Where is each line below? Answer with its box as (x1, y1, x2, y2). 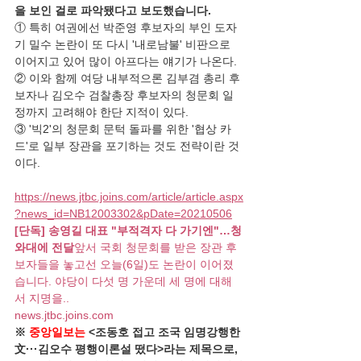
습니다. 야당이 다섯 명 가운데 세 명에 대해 (15, 275, 232, 288)
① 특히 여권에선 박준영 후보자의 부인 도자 (15, 21, 237, 34)
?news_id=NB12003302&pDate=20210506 (15, 207, 232, 220)
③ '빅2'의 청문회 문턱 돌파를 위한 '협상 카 (15, 122, 231, 135)
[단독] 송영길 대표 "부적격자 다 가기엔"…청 (15, 224, 242, 237)
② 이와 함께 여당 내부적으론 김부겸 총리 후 (15, 72, 240, 85)
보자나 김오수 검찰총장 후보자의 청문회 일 (15, 89, 234, 102)
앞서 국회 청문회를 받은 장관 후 (74, 241, 237, 254)
